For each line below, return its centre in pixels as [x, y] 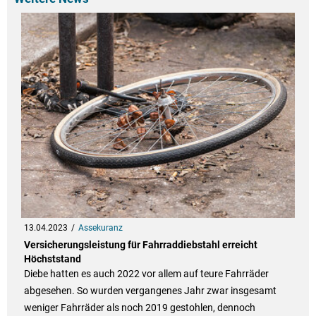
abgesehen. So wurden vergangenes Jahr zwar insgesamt [150, 290]
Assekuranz [100, 227]
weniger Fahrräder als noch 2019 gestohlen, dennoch [139, 307]
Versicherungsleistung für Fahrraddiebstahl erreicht [140, 244]
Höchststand [52, 259]
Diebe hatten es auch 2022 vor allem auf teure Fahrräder [146, 273]
